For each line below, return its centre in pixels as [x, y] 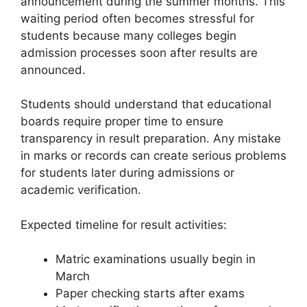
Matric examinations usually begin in [156, 259]
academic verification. [81, 190]
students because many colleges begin [128, 35]
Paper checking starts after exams [150, 294]
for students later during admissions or [127, 173]
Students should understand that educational [146, 105]
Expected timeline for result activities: [124, 224]
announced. [53, 70]
